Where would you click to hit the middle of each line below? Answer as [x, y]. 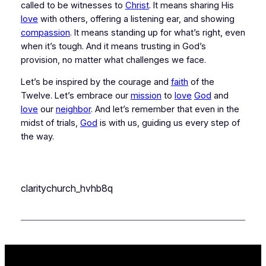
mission [146, 96]
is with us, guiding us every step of [168, 123]
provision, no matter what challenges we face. [113, 60]
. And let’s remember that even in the [165, 110]
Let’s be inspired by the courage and [96, 82]
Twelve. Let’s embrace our [75, 96]
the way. [37, 137]
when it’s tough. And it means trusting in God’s [113, 46]
